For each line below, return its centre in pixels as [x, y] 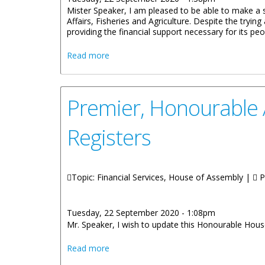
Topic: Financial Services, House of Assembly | [162, 177]
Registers [109, 137]
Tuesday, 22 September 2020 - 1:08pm [141, 213]
